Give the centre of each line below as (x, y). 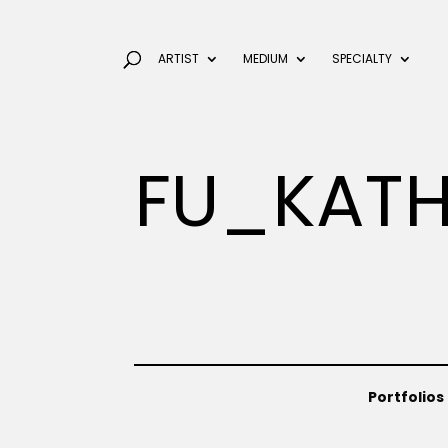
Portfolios (405, 397)
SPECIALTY (361, 58)
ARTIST (178, 58)
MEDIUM (265, 58)
